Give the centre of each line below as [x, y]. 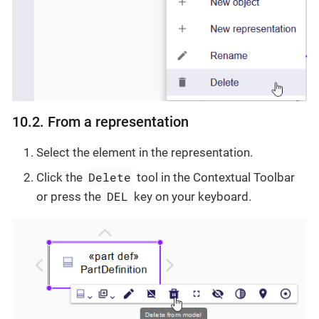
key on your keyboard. [192, 197]
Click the [61, 178]
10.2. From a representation [100, 122]
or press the [70, 197]
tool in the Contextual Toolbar [215, 178]
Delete [110, 177]
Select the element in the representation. [145, 152]
